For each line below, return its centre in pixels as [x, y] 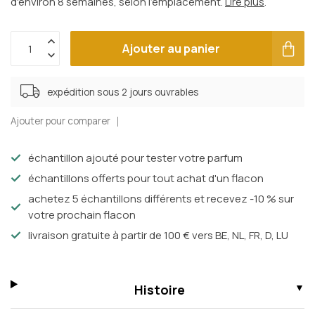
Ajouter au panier [171, 49]
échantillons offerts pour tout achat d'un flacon [146, 179]
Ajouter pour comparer [60, 121]
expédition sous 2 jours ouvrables [123, 92]
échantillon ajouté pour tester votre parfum [135, 158]
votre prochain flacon [82, 215]
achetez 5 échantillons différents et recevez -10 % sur [161, 199]
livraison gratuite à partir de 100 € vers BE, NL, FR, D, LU [158, 236]
